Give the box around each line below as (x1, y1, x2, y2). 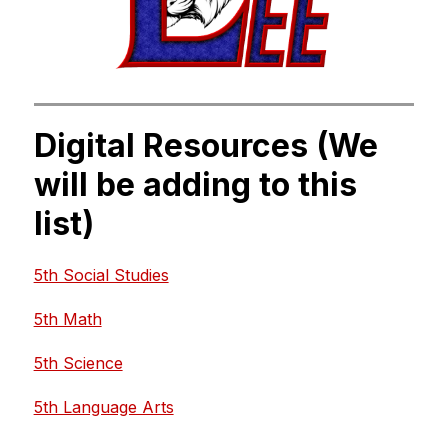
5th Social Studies (33, 264, 169, 285)
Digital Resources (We (33, 125, 378, 165)
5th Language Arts (33, 396, 174, 417)
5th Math (33, 308, 102, 329)
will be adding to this (33, 164, 357, 204)
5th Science (33, 352, 123, 373)
